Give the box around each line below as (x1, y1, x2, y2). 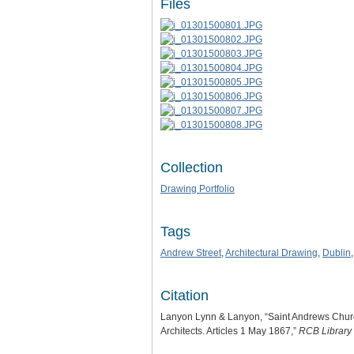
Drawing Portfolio (160, 183, 235, 194)
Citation (160, 287, 209, 303)
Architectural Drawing (225, 247, 318, 258)
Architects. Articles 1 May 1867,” (160, 325, 299, 337)
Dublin (322, 247, 351, 258)
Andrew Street (160, 247, 221, 258)
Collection (160, 159, 223, 175)
